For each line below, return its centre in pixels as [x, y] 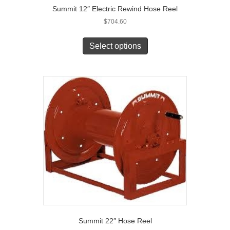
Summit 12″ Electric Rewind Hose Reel [115, 9]
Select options [115, 46]
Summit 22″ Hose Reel [115, 221]
